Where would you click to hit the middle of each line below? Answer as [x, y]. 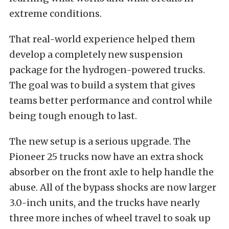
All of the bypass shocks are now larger [128, 187]
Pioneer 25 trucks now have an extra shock [106, 157]
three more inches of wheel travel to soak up [110, 218]
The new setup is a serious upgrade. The [100, 141]
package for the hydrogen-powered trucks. [107, 70]
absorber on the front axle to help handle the [111, 172]
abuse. [25, 187]
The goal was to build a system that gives [102, 85]
